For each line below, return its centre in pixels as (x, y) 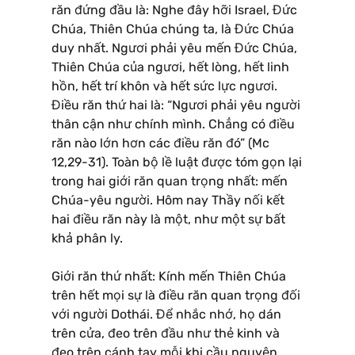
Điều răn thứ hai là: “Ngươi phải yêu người (176, 105)
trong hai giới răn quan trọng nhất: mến (170, 181)
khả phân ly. (87, 238)
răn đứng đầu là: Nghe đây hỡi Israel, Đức (174, 10)
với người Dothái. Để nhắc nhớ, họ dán (166, 314)
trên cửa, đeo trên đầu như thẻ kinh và (166, 333)
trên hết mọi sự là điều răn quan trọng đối (176, 295)
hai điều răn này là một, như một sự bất (168, 219)
